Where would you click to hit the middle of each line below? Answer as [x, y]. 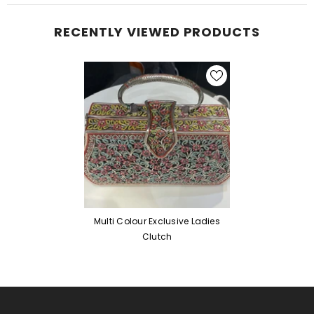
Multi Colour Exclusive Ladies [157, 221]
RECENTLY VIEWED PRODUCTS [157, 32]
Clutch [157, 236]
